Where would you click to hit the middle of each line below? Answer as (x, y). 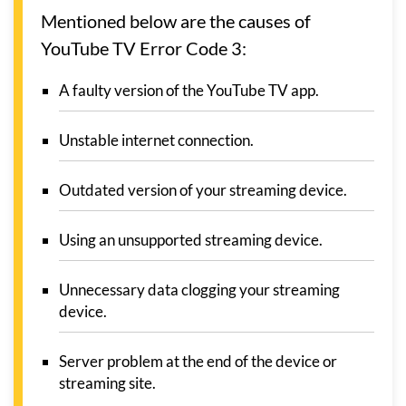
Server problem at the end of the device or (198, 361)
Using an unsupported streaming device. (191, 239)
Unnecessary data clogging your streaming (199, 289)
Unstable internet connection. (156, 140)
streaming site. (107, 382)
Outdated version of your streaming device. (203, 189)
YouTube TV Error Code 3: (144, 48)
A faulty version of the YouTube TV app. (189, 90)
